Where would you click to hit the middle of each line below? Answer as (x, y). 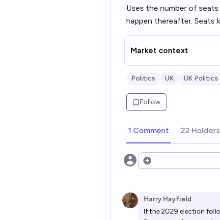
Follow (150, 102)
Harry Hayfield (168, 199)
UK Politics (201, 78)
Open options (166, 165)
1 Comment (149, 130)
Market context (159, 50)
